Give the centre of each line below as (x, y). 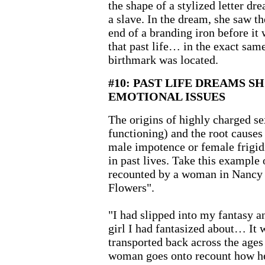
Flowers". (131, 188)
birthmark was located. (163, 60)
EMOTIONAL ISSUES (167, 96)
